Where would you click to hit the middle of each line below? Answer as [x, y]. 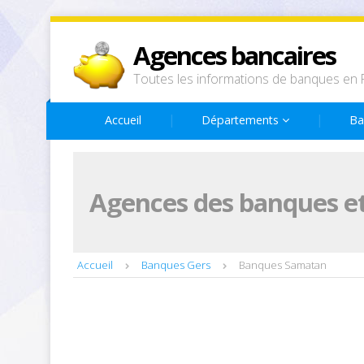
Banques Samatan [283, 265]
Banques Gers [176, 265]
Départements [242, 120]
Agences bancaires [234, 55]
